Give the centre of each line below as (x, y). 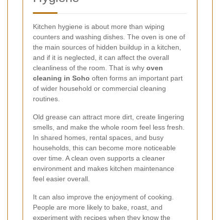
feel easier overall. (61, 179)
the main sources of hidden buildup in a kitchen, (107, 47)
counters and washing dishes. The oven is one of (109, 37)
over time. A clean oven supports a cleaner (99, 158)
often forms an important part (136, 78)
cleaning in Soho (61, 78)
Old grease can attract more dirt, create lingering (109, 117)
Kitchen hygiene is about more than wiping (99, 26)
